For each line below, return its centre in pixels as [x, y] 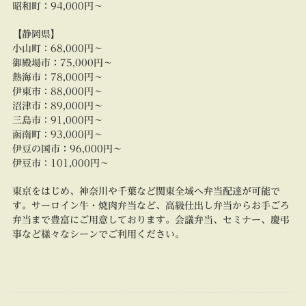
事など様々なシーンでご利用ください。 [98, 235]
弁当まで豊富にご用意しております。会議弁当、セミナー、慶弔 [151, 220]
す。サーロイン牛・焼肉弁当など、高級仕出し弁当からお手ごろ [151, 206]
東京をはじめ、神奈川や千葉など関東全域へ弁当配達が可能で [146, 192]
